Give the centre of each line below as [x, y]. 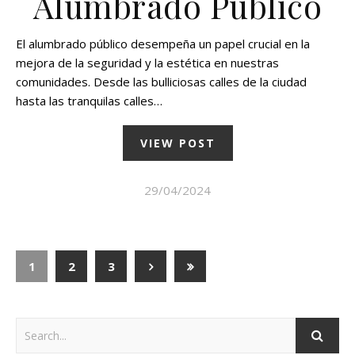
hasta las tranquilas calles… [89, 100]
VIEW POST [177, 143]
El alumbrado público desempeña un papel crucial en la [163, 43]
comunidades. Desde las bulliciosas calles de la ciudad [161, 81]
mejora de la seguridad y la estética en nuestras [147, 62]
